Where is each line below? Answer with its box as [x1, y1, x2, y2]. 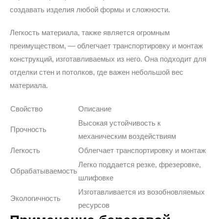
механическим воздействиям [78, 132, 176, 140]
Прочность [10, 125, 46, 133]
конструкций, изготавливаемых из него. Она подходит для [10, 55, 206, 63]
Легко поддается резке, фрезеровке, [78, 160, 201, 169]
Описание [78, 105, 111, 113]
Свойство [10, 105, 43, 113]
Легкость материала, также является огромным [10, 28, 170, 37]
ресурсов [78, 201, 109, 209]
